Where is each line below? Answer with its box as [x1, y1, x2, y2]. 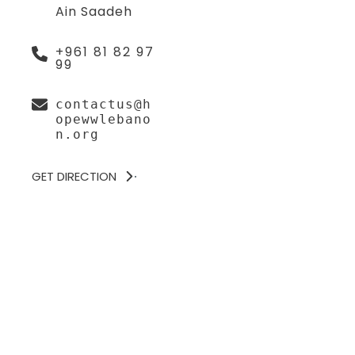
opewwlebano [55, 112, 151, 127]
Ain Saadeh [55, 2, 132, 21]
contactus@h [55, 97, 151, 112]
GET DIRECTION [32, 168, 116, 185]
